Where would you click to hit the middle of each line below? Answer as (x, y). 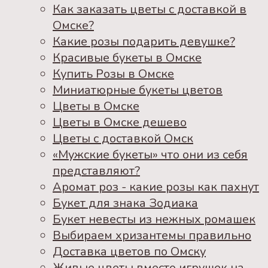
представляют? (96, 170)
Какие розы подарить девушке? (144, 41)
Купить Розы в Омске (113, 74)
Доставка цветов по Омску (129, 251)
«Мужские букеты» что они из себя (150, 154)
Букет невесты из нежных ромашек (154, 219)
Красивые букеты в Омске (127, 57)
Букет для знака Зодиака (125, 203)
